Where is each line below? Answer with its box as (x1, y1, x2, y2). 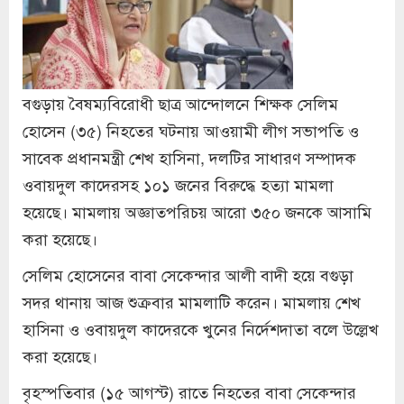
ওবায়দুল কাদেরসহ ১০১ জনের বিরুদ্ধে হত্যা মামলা (23, 171, 334, 196)
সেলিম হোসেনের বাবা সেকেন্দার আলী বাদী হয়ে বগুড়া (23, 262, 353, 286)
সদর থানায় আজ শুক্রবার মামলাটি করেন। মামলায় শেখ (23, 289, 361, 313)
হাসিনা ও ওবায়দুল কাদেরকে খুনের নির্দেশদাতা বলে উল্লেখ (23, 316, 379, 340)
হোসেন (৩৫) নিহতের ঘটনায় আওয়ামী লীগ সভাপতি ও (23, 117, 359, 142)
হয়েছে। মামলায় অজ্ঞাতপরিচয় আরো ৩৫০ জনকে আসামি (23, 198, 372, 223)
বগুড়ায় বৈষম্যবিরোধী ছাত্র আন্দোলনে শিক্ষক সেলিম (23, 90, 338, 115)
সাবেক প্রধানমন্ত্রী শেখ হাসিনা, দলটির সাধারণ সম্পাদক (23, 144, 356, 169)
